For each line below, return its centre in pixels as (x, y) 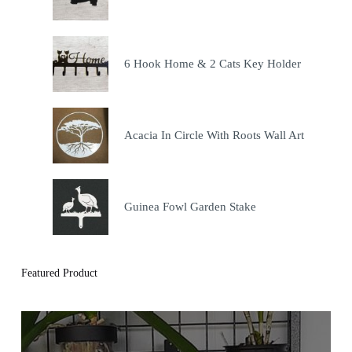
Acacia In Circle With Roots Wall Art (214, 136)
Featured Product (59, 272)
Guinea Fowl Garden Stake (190, 206)
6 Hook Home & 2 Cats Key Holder (212, 64)
